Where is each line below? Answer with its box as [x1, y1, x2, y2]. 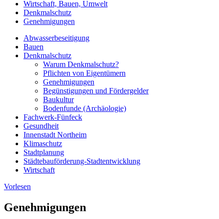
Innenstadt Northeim [23, 131, 87, 139]
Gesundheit [23, 122, 59, 131]
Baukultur [43, 95, 74, 104]
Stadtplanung [23, 148, 64, 157]
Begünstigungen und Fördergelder [43, 87, 149, 95]
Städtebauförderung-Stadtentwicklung [23, 157, 140, 166]
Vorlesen [4, 182, 31, 191]
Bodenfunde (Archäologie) [43, 104, 126, 113]
